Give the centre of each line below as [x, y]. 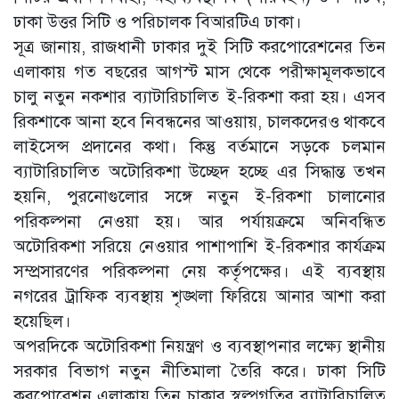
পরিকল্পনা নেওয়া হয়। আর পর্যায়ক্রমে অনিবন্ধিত [199, 221]
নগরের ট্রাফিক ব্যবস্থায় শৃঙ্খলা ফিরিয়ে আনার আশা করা [199, 296]
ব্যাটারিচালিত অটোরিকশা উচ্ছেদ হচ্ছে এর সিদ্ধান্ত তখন [199, 171]
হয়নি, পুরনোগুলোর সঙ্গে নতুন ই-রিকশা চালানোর [199, 196]
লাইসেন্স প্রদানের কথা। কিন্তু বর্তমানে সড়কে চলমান [199, 147]
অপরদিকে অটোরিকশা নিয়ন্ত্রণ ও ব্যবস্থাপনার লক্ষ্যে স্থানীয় [199, 346]
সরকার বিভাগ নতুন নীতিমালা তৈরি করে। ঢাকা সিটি [199, 371]
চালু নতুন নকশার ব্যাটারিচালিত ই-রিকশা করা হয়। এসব [199, 97]
